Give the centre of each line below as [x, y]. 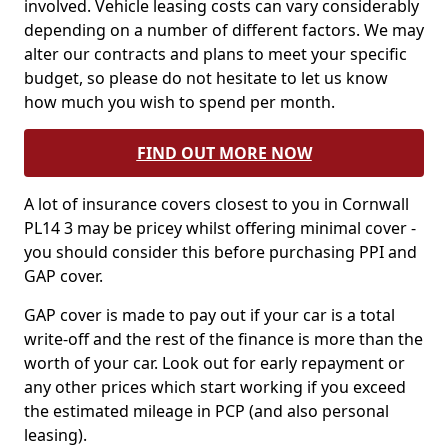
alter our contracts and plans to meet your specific [215, 54]
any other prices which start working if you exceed [215, 387]
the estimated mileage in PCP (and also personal [206, 411]
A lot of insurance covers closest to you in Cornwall [216, 204]
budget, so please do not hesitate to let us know [206, 78]
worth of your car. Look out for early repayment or [214, 363]
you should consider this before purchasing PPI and [220, 252]
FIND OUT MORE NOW [224, 153]
